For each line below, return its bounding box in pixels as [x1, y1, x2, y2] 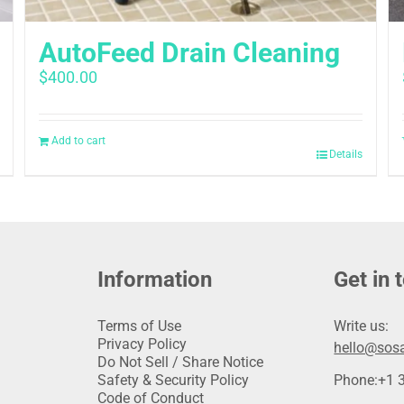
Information [96, 266, 212, 292]
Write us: [334, 317, 390, 335]
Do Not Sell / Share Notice [96, 353, 263, 371]
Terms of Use [96, 317, 181, 335]
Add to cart [51, 133, 106, 147]
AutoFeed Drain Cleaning [39, 36, 341, 69]
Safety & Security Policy [96, 371, 249, 389]
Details [329, 147, 363, 161]
